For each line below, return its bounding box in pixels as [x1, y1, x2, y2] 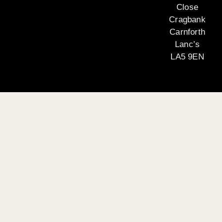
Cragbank [169, 15, 206, 25]
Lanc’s [174, 40, 200, 50]
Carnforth [169, 27, 205, 37]
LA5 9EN [170, 52, 204, 62]
